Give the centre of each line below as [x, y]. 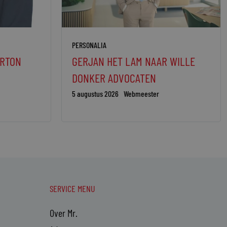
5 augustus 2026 [95, 94]
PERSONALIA [89, 45]
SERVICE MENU [72, 189]
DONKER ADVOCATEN [114, 78]
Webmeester [141, 94]
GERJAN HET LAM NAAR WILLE [134, 61]
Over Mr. [63, 213]
